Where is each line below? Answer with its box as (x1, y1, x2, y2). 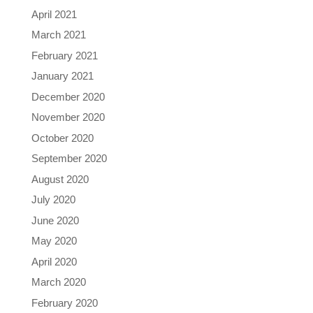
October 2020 (31, 131, 94, 144)
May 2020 (31, 235, 77, 247)
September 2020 (31, 152, 107, 165)
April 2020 (31, 255, 77, 268)
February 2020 (31, 296, 98, 309)
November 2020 (31, 111, 105, 124)
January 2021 (31, 70, 94, 82)
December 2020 (31, 90, 105, 103)
